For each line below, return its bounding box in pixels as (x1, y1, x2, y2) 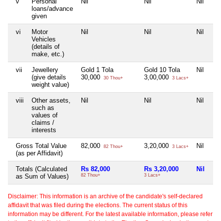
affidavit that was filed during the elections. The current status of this (8, 202, 187, 209)
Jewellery (32, 66, 58, 74)
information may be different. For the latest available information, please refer (8, 211, 213, 218)
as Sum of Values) (16, 173, 69, 181)
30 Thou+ (102, 75, 123, 81)
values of (32, 111, 58, 119)
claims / (32, 119, 54, 127)
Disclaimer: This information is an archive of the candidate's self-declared (8, 193, 203, 200)
